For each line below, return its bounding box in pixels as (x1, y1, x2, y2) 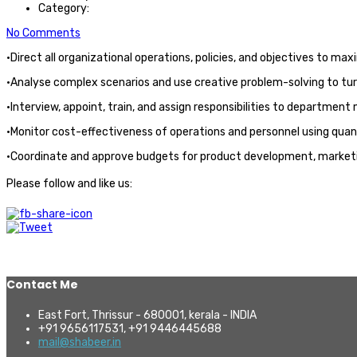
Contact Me (6, 276, 78, 292)
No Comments (6, 25, 80, 40)
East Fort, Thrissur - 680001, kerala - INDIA (38, 308, 257, 322)
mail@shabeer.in (38, 335, 121, 349)
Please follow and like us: (6, 176, 132, 190)
